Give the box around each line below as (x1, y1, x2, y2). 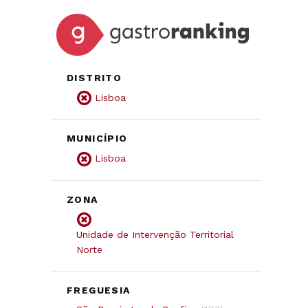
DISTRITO (67, 71, 122, 83)
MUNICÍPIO (67, 133, 128, 144)
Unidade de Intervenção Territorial (76, 229, 234, 241)
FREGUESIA (67, 285, 131, 296)
